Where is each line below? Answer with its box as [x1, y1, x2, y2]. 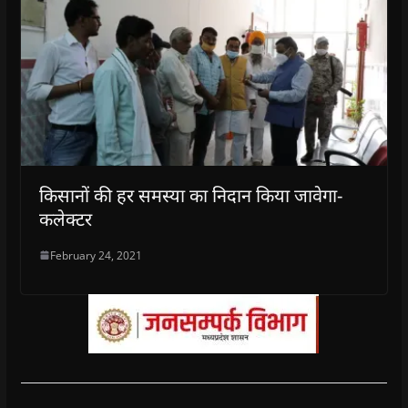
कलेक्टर [38, 206, 92, 231]
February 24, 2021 [49, 247, 142, 263]
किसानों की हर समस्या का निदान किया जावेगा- [38, 182, 342, 208]
